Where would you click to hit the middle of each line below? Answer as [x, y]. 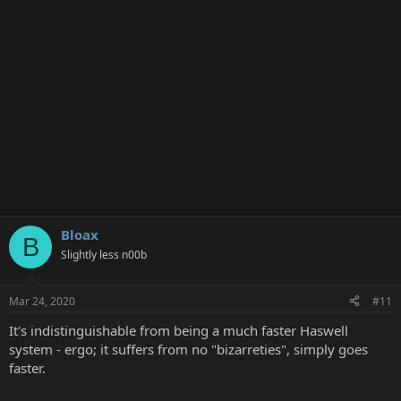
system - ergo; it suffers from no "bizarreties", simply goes [188, 349]
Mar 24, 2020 [42, 301]
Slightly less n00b [104, 255]
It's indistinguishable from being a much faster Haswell [179, 330]
